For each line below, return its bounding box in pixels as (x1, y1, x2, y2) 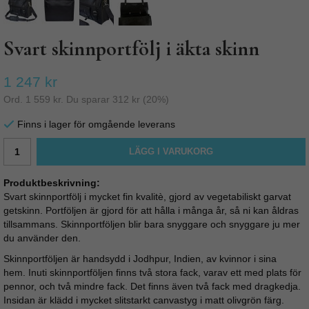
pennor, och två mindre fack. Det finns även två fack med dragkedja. (3, 281, 301, 292)
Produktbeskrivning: (3, 177, 100, 189)
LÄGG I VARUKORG (129, 146, 213, 157)
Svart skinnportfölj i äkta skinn (3, 36, 259, 61)
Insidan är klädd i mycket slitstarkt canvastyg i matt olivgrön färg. (3, 295, 284, 306)
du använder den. (3, 232, 83, 244)
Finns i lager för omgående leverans (17, 119, 175, 130)
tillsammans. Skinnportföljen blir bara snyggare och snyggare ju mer (3, 219, 300, 230)
